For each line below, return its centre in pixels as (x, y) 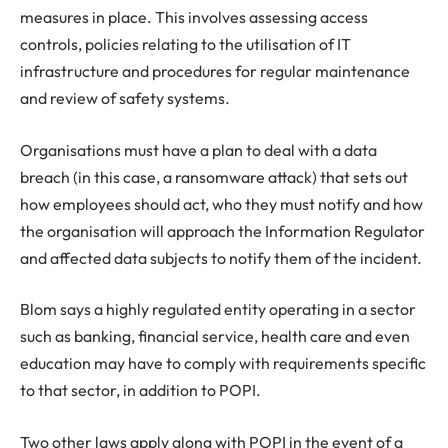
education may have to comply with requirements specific (223, 363)
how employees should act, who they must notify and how (221, 203)
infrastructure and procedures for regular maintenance (215, 70)
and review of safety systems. (125, 97)
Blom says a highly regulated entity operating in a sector (218, 309)
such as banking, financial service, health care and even (215, 336)
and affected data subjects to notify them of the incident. (221, 257)
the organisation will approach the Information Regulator (222, 230)
